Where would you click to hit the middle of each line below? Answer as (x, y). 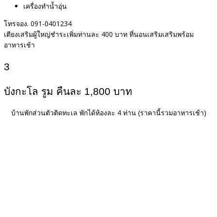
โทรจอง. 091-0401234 (38, 23)
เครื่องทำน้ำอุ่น (45, 6)
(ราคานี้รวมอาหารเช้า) (172, 113)
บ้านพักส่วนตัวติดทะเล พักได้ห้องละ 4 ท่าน (74, 113)
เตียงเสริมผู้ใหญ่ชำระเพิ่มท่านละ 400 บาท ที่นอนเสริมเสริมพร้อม (99, 34)
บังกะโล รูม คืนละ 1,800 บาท (68, 91)
